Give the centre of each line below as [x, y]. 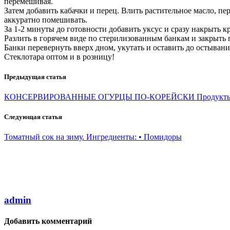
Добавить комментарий [48, 221]
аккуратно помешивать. [46, 20]
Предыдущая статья [35, 76]
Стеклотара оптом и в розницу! [59, 56]
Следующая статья [33, 117]
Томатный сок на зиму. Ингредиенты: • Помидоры [93, 137]
